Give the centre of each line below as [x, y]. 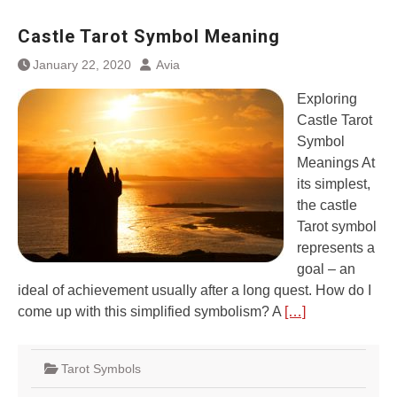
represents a [336, 248]
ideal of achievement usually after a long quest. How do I [195, 290]
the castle [327, 205]
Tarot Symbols [101, 369]
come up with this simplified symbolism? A [151, 311]
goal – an [326, 269]
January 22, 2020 [82, 65]
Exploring [327, 99]
